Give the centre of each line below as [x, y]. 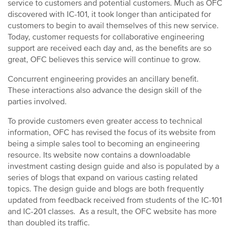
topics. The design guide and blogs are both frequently [106, 189]
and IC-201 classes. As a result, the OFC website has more [112, 212]
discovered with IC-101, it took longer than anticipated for [109, 14]
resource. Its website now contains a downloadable [99, 155]
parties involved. [37, 102]
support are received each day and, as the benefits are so [110, 48]
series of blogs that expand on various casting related [103, 178]
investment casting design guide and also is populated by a [113, 166]
